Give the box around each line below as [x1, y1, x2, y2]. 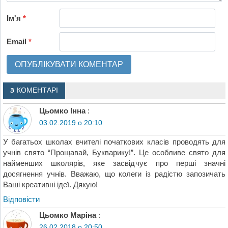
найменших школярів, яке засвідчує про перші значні [3, 159, 226, 168]
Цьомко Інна [39, 106, 85, 115]
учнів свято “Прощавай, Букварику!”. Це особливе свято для [3, 148, 226, 157]
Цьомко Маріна [39, 211, 96, 220]
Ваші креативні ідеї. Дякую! [3, 180, 98, 189]
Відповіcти [3, 195, 40, 204]
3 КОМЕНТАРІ [10, 86, 58, 96]
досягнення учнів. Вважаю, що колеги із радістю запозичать [3, 169, 226, 179]
